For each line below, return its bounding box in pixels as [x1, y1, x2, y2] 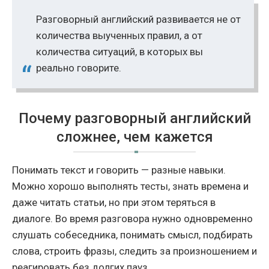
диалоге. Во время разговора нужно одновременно [12, 212, 253, 225]
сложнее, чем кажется [56, 128, 213, 145]
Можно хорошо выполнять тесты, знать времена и [12, 180, 249, 192]
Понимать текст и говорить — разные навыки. [12, 163, 226, 176]
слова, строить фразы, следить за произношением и [12, 244, 257, 257]
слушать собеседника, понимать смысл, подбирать [12, 228, 253, 241]
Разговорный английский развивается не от [36, 13, 241, 25]
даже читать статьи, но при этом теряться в [12, 196, 216, 208]
